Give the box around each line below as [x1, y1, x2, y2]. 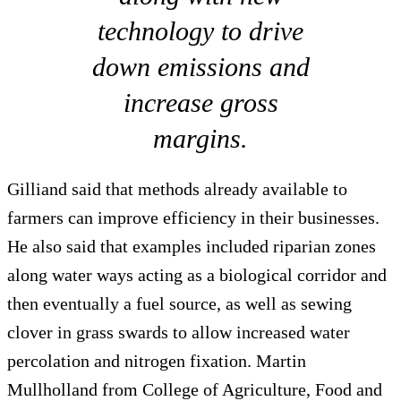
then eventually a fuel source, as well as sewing [7, 294, 352, 314]
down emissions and [91, 52, 310, 82]
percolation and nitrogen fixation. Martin [7, 351, 306, 371]
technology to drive [98, 16, 303, 47]
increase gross [123, 88, 278, 118]
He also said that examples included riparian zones [7, 236, 376, 257]
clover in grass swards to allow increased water [7, 322, 350, 343]
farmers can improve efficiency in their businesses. [7, 208, 380, 228]
